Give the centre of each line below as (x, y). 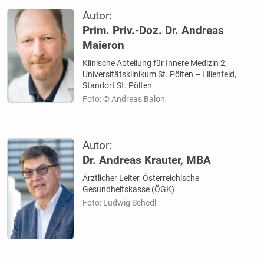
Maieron (104, 45)
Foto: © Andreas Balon (124, 99)
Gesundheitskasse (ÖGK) (129, 189)
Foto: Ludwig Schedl (120, 202)
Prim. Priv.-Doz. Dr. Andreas (154, 30)
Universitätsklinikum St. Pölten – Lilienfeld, (160, 74)
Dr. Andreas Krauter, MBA (147, 160)
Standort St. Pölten (118, 85)
